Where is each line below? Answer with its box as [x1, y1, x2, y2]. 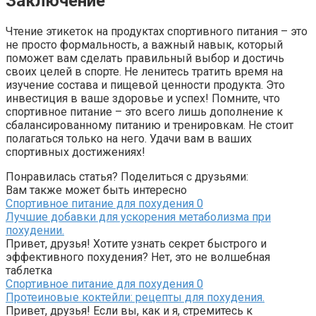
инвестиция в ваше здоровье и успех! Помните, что [6, 91, 280, 105]
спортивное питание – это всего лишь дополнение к [6, 104, 283, 119]
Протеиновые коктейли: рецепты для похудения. [6, 290, 265, 304]
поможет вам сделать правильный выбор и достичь [6, 51, 284, 65]
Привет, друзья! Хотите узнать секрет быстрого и [6, 236, 267, 250]
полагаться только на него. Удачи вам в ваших [6, 131, 252, 145]
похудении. [6, 223, 64, 237]
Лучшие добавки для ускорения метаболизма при [6, 209, 271, 224]
